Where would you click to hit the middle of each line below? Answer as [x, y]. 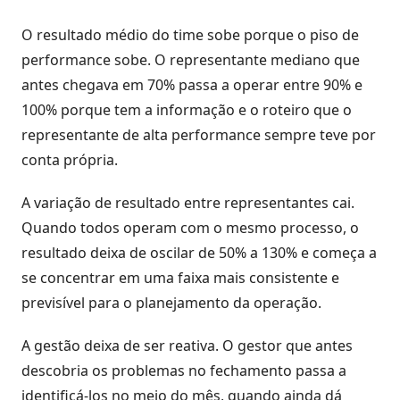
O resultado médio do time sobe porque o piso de [190, 34]
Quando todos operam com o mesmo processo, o [190, 227]
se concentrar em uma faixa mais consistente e [180, 277]
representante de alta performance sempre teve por [199, 134]
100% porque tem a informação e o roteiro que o [187, 109]
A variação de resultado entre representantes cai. [188, 202]
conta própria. [70, 159]
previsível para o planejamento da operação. [171, 302]
